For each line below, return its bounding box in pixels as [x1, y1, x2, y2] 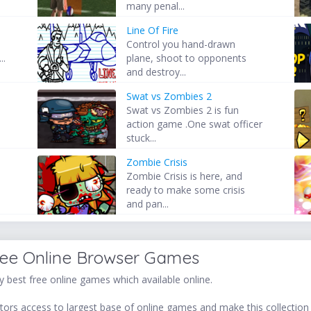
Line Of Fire [126, 24, 179, 37]
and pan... [126, 197, 169, 211]
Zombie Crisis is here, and [126, 169, 243, 183]
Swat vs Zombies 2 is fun [126, 103, 239, 117]
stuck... [126, 131, 157, 145]
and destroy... [126, 65, 187, 79]
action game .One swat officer [126, 117, 263, 131]
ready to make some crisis [126, 183, 246, 197]
